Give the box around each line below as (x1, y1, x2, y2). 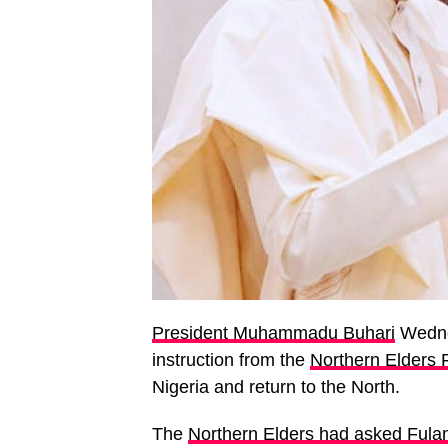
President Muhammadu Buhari (152, 323, 395, 343)
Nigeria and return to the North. (152, 377, 400, 397)
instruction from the (152, 350, 310, 370)
